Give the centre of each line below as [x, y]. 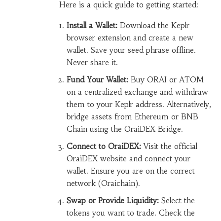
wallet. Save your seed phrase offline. [131, 50]
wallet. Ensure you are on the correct [130, 171]
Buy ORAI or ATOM [166, 80]
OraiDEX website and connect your [128, 159]
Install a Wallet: [92, 26]
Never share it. [92, 63]
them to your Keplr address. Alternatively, [139, 105]
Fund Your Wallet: [97, 80]
